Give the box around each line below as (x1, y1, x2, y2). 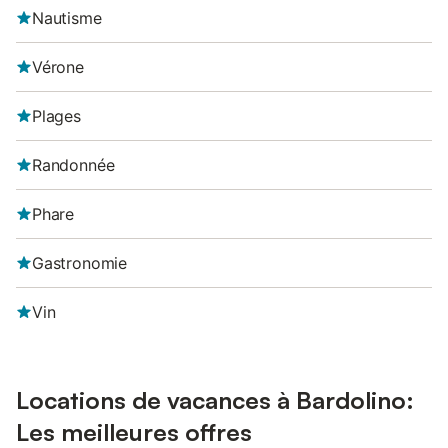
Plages (32, 106, 81, 126)
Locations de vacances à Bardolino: (16, 385, 414, 415)
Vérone (32, 57, 84, 77)
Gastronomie (32, 253, 128, 273)
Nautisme (32, 8, 102, 28)
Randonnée (32, 155, 115, 175)
